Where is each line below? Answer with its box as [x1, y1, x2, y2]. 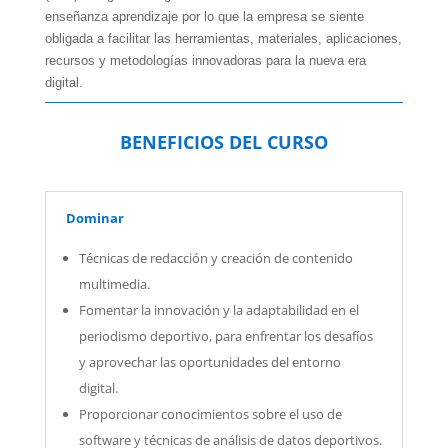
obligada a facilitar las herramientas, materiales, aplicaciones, [44, 31, 402, 47]
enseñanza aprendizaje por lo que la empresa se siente [44, 9, 364, 25]
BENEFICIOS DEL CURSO [119, 130, 328, 155]
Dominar [65, 209, 124, 228]
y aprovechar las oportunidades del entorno [78, 353, 341, 372]
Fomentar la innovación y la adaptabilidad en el [78, 301, 359, 320]
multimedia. [78, 275, 150, 294]
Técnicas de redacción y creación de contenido [78, 249, 353, 268]
